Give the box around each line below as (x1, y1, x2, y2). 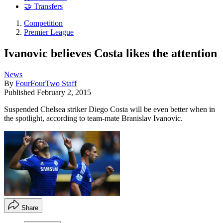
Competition (24, 19, 63, 28)
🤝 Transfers (24, 2, 63, 11)
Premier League (24, 28, 74, 37)
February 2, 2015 (37, 88, 91, 97)
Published (4, 88, 37, 97)
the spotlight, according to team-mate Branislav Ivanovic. (4, 113, 183, 122)
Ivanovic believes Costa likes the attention (4, 46, 217, 60)
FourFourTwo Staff (15, 79, 77, 88)
